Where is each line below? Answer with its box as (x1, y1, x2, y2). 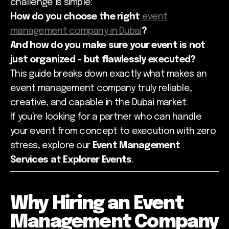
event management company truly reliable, (10, 83, 192, 93)
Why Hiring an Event (10, 194, 184, 213)
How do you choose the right (10, 12, 142, 21)
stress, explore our (10, 141, 93, 150)
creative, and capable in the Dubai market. (10, 98, 188, 107)
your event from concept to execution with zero (10, 126, 216, 136)
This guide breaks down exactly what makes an (10, 69, 207, 79)
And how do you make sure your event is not (10, 40, 205, 50)
